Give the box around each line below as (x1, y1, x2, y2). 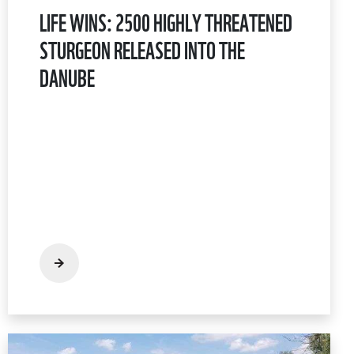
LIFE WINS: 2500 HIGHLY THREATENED (40, 2, 292, 39)
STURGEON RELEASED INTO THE (40, 30, 245, 66)
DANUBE (40, 58, 95, 94)
